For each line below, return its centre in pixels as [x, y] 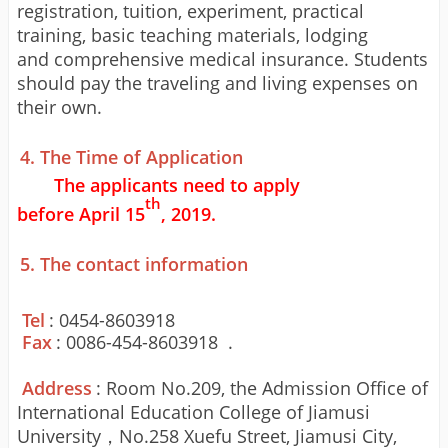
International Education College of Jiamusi [193, 411]
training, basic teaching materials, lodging [192, 34]
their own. [59, 106]
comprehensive [119, 58]
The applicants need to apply [176, 184]
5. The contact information [137, 263]
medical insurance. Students [306, 58]
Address [56, 387]
